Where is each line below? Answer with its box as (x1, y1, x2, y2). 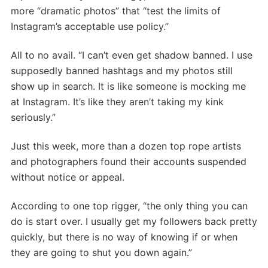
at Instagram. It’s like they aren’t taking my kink (11, 95, 224, 108)
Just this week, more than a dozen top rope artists (11, 139, 241, 152)
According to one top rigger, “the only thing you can (11, 199, 248, 212)
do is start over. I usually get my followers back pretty (11, 215, 257, 227)
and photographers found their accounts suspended (11, 155, 246, 167)
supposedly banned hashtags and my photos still (11, 64, 233, 77)
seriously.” (11, 111, 56, 123)
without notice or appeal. (11, 170, 124, 183)
